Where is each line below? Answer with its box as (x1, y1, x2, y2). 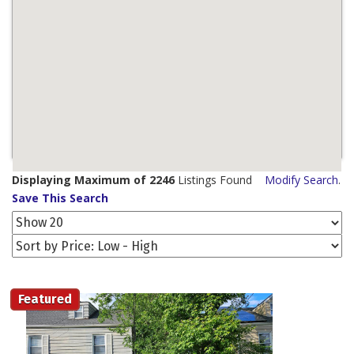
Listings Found (175, 172, 265, 188)
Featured (18, 292, 72, 307)
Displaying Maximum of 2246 (12, 172, 175, 188)
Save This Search (12, 190, 108, 206)
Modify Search (265, 172, 338, 188)
